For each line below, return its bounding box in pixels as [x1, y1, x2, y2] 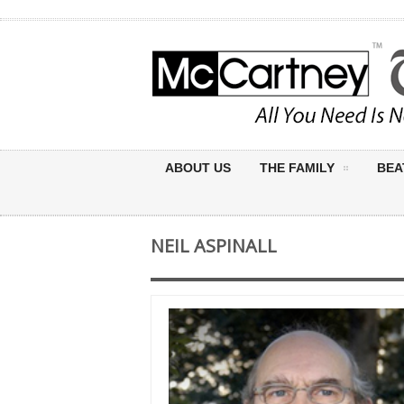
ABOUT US [165, 161, 231, 175]
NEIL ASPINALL [151, 234, 277, 258]
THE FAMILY [260, 161, 335, 175]
